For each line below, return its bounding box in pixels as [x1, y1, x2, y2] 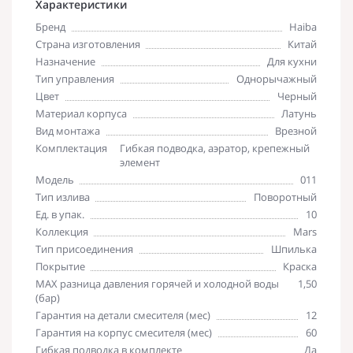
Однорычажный [236, 71, 317, 86]
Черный [277, 88, 317, 103]
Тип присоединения [35, 241, 133, 256]
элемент [120, 154, 160, 169]
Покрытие [35, 258, 85, 273]
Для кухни [267, 54, 317, 69]
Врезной [275, 123, 317, 138]
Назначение [35, 54, 95, 69]
